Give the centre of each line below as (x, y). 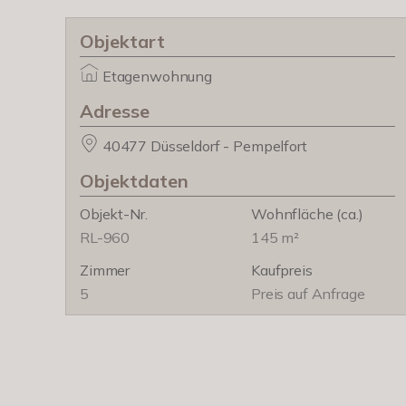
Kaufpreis (282, 270)
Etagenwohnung (157, 76)
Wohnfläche (292, 214)
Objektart (122, 41)
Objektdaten (134, 181)
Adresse (115, 111)
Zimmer (105, 270)
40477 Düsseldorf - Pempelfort (204, 146)
